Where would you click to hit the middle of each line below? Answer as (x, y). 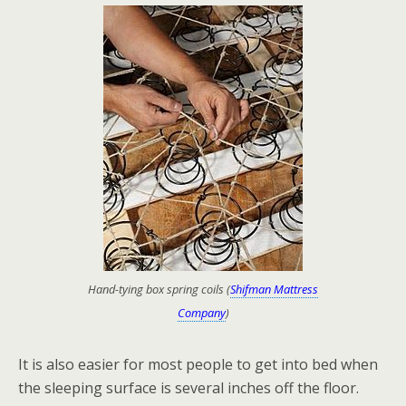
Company (201, 313)
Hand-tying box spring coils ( (159, 289)
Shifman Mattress (274, 289)
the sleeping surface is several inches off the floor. (188, 388)
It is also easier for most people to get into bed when (198, 364)
